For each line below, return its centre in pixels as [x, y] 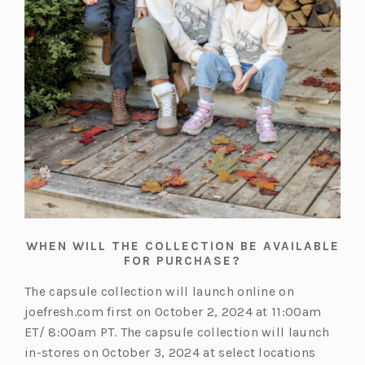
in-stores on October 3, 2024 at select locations [170, 352]
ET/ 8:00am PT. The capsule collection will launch [177, 332]
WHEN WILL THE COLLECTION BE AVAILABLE [182, 246]
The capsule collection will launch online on [160, 291]
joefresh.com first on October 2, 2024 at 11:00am [173, 311]
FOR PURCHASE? [182, 260]
